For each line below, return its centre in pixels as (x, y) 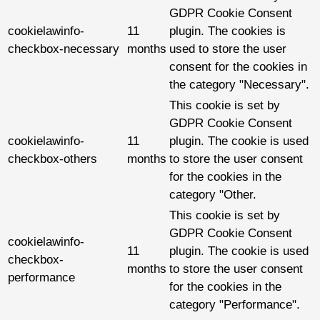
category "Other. (213, 195)
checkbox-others (52, 159)
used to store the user (228, 49)
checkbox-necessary (64, 49)
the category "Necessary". (239, 85)
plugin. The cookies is (227, 31)
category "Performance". (235, 305)
